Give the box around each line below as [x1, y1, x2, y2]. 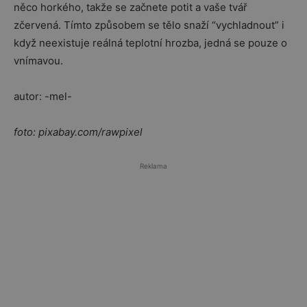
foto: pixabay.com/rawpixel [14, 125, 143, 138]
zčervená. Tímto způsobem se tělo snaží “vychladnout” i [14, 19, 284, 32]
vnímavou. [14, 54, 66, 67]
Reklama [140, 162, 167, 170]
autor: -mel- [14, 90, 72, 103]
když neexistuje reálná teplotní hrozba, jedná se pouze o [14, 36, 287, 49]
